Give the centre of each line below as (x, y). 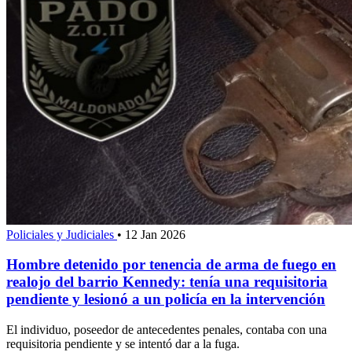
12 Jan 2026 (155, 234)
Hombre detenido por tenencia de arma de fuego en (171, 265)
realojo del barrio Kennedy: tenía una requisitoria (167, 282)
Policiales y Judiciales (62, 234)
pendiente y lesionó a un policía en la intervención (166, 299)
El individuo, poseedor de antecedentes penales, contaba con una (167, 330)
